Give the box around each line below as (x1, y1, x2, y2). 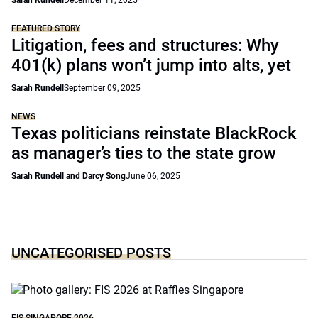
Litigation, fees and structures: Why (11, 35, 279, 55)
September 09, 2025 (64, 83, 141, 93)
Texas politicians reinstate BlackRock (11, 124, 297, 143)
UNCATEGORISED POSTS (11, 244, 171, 261)
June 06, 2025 (126, 171, 180, 181)
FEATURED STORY (11, 23, 80, 33)
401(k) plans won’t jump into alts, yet (11, 55, 291, 75)
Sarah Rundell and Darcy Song (11, 171, 126, 181)
